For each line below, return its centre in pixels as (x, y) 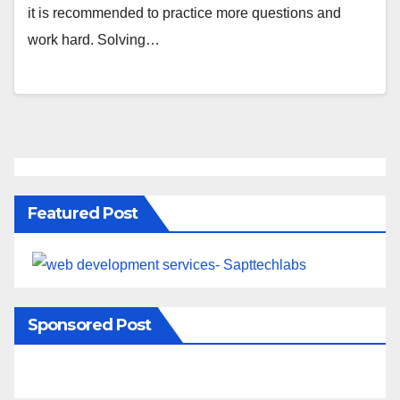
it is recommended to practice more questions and (184, 12)
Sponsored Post (90, 325)
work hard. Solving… (94, 39)
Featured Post (83, 214)
